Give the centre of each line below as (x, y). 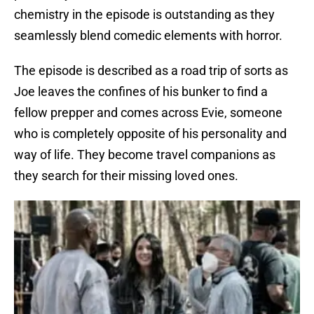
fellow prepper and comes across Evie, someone (148, 113)
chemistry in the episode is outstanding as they (144, 15)
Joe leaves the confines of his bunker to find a (141, 92)
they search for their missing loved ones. (126, 176)
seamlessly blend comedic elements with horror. (148, 36)
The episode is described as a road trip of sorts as (151, 71)
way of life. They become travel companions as (145, 155)
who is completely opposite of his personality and (150, 134)
